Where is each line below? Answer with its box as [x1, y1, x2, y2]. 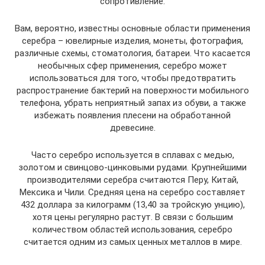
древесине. [109, 122, 156, 133]
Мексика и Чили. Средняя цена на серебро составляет [20, 187, 245, 198]
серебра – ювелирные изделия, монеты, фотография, [22, 35, 243, 46]
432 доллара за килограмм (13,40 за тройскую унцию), [20, 199, 245, 210]
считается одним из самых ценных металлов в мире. [23, 237, 242, 247]
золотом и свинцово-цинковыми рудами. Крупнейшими [18, 162, 247, 173]
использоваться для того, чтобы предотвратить [29, 73, 236, 83]
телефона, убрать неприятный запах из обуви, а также [19, 98, 246, 108]
